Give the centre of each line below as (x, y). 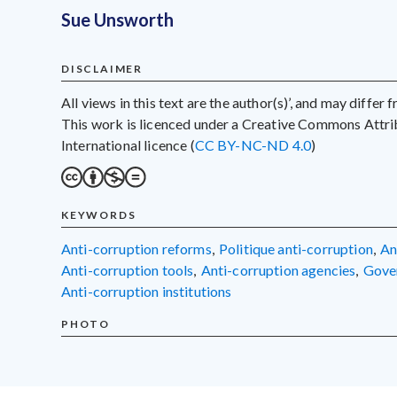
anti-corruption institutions (152, 291)
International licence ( (128, 145)
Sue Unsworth (117, 19)
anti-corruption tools (132, 270)
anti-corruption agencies (283, 270)
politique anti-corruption (300, 249)
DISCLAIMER (102, 69)
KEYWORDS (99, 215)
